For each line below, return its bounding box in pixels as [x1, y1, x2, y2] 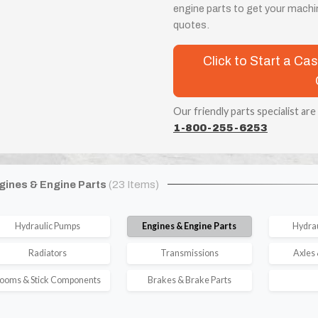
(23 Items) [109, 178, 159, 190]
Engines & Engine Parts [142, 220, 237, 231]
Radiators [28, 247, 67, 258]
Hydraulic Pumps [14, 220, 80, 231]
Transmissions [160, 247, 219, 258]
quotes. [172, 18, 209, 31]
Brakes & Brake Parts [147, 274, 231, 285]
